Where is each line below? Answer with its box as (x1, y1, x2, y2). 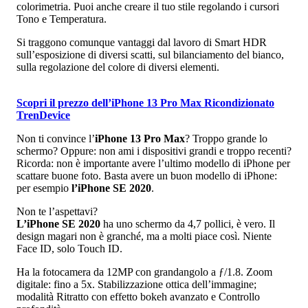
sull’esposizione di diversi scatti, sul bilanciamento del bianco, (16, 48, 284, 60)
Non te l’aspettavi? (16, 205, 98, 217)
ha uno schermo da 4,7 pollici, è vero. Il (100, 217, 275, 230)
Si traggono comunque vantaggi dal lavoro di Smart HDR (16, 36, 267, 48)
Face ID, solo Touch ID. (16, 242, 122, 254)
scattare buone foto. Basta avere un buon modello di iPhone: (16, 169, 277, 181)
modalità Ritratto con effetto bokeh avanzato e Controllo (16, 290, 260, 302)
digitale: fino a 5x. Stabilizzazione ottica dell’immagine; (16, 278, 256, 290)
